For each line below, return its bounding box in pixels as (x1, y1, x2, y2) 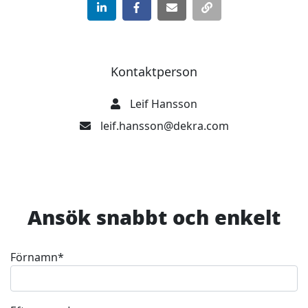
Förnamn (10, 250, 58, 265)
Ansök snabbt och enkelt (27, 203, 280, 230)
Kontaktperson (111, 63, 197, 80)
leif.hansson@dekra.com (100, 118, 229, 133)
